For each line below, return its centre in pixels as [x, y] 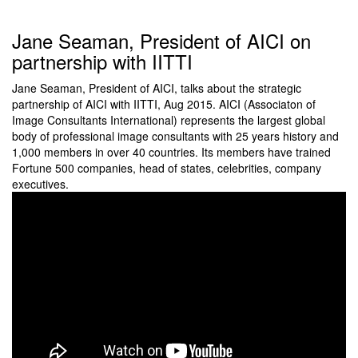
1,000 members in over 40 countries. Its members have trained [171, 151]
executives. [40, 183]
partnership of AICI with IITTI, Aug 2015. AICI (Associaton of [164, 103]
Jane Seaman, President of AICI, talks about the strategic [157, 88]
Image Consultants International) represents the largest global [169, 119]
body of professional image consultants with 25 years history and [175, 135]
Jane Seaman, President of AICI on [161, 40]
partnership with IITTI [102, 61]
